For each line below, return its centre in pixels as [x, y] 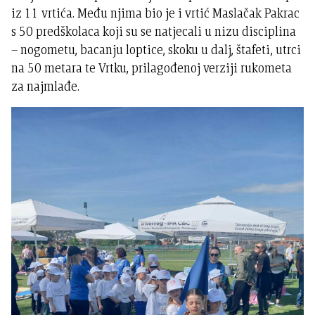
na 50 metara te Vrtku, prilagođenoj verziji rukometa [152, 67]
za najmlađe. [46, 86]
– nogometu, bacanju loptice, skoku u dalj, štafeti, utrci [156, 49]
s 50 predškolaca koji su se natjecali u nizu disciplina [154, 31]
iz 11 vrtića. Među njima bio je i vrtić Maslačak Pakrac [156, 13]
